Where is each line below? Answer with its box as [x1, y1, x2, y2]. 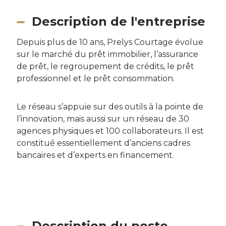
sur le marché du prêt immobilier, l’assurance [16, 49, 198, 59]
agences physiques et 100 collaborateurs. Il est [16, 126, 204, 136]
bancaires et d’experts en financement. [16, 150, 174, 160]
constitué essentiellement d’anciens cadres [16, 138, 190, 148]
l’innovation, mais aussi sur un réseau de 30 [16, 114, 189, 124]
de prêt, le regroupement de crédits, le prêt [16, 62, 194, 71]
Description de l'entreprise [31, 14, 205, 29]
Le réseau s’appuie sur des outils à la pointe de [16, 102, 203, 111]
